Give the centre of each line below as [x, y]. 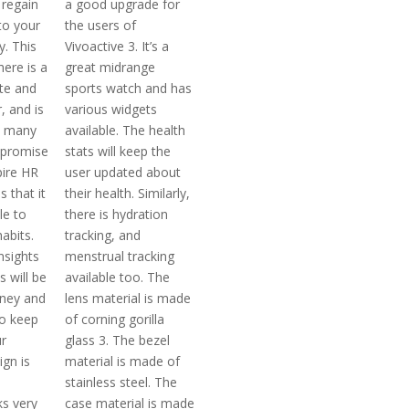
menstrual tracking [120, 257]
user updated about [123, 173]
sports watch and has [129, 89]
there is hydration [117, 215]
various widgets [111, 110]
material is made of [123, 362]
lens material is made [128, 299]
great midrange [110, 68]
